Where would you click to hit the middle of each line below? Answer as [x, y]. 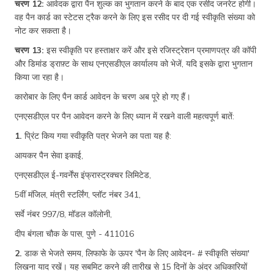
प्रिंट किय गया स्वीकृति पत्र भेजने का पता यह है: [97, 135]
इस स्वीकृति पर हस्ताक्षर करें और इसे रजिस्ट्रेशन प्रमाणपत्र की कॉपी [150, 50]
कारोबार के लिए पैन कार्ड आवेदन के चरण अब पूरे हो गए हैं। [103, 96]
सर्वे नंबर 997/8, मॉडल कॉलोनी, [63, 214]
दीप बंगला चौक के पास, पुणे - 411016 [74, 233]
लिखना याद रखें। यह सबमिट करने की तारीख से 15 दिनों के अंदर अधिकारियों [131, 266]
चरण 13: [29, 50]
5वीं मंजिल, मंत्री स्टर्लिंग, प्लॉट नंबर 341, [78, 194]
